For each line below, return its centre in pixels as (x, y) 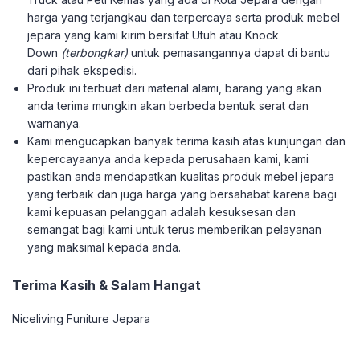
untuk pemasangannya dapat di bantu (229, 53)
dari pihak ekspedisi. (82, 71)
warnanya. (55, 124)
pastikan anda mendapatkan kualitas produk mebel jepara (181, 177)
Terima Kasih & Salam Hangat (106, 286)
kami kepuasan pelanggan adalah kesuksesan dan (162, 212)
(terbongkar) (95, 53)
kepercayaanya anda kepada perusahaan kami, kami (168, 159)
